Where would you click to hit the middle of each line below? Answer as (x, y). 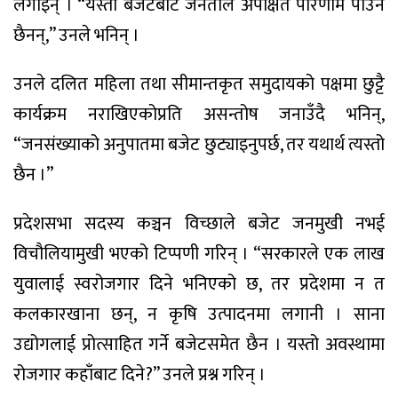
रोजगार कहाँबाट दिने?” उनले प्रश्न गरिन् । (139, 374)
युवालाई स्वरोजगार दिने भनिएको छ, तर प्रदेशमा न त (199, 284)
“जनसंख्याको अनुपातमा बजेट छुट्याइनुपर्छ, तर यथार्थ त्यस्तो (199, 144)
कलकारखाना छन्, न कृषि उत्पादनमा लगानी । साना (199, 314)
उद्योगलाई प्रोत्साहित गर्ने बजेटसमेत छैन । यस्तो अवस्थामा (199, 344)
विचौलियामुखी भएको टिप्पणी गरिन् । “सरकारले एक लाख (199, 254)
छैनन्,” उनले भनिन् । (76, 36)
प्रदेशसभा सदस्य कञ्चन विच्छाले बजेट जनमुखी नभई (199, 223)
